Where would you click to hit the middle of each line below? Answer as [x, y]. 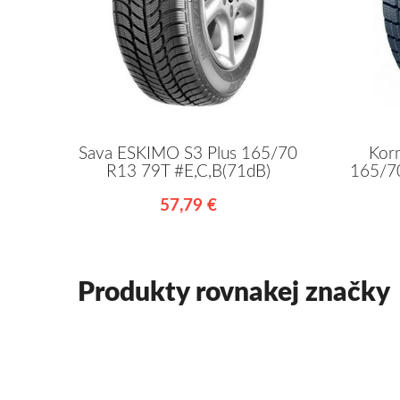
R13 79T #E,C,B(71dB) [188, 172]
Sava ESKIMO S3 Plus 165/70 [188, 154]
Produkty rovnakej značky [234, 292]
